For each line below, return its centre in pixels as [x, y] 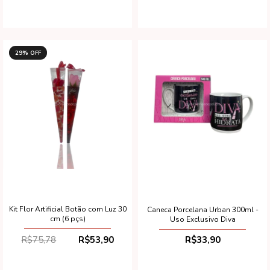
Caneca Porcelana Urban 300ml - [202, 209]
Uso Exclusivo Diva [202, 219]
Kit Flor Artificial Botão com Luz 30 [67, 209]
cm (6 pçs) [67, 219]
